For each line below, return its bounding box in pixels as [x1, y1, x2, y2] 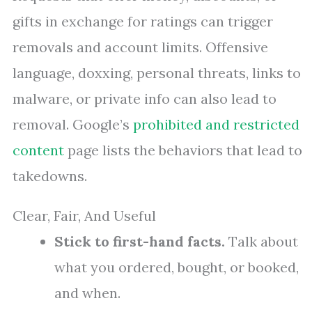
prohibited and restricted [133, 116, 299, 134]
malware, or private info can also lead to [13, 90, 276, 108]
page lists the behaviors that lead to [64, 141, 302, 159]
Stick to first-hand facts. [54, 233, 225, 251]
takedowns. [13, 167, 87, 185]
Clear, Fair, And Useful [13, 207, 156, 225]
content [13, 141, 64, 159]
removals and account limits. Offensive [13, 38, 268, 56]
